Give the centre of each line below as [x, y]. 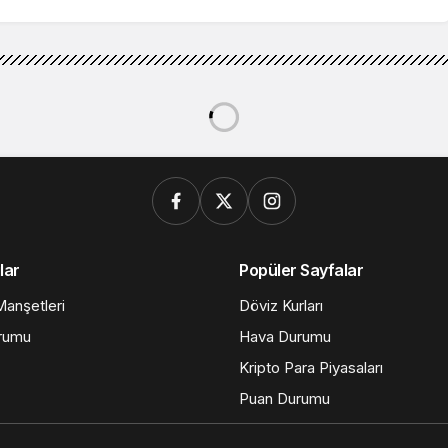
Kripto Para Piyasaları [311, 367]
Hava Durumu [285, 336]
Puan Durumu [284, 398]
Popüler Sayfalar [301, 269]
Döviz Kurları [281, 305]
